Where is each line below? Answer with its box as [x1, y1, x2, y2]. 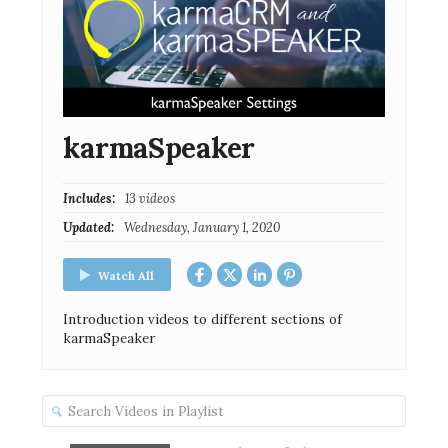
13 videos [121, 189, 175, 206]
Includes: [63, 189, 116, 206]
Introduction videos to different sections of [63, 311, 343, 329]
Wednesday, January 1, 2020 [120, 218, 280, 235]
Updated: [63, 218, 115, 235]
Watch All [98, 267, 155, 283]
